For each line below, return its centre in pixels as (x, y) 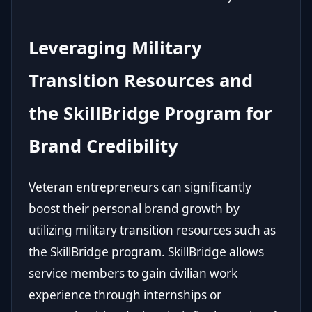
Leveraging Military (115, 47)
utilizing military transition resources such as (152, 230)
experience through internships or (125, 295)
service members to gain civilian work (133, 273)
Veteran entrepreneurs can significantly (140, 187)
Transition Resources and (141, 80)
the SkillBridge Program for (150, 113)
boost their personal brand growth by (134, 208)
